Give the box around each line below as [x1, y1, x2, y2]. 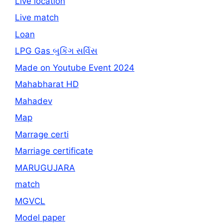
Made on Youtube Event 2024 [15, 62, 134, 73]
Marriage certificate [15, 146, 93, 156]
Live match [15, 12, 59, 23]
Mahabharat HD [15, 79, 79, 90]
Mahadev [15, 96, 52, 106]
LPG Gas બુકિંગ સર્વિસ [15, 46, 98, 56]
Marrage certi [15, 129, 69, 139]
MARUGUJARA [15, 162, 75, 173]
